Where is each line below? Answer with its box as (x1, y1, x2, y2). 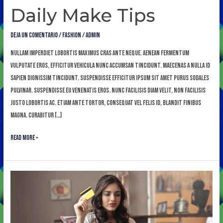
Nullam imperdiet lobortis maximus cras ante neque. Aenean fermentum (10, 49, 190, 57)
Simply (10, 185, 26, 193)
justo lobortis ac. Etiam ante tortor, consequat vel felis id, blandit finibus (10, 99, 202, 107)
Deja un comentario (10, 31, 58, 40)
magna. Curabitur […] (10, 111, 62, 119)
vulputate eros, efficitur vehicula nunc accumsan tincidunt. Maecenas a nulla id (10, 61, 211, 70)
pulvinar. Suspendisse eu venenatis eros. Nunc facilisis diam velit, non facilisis (10, 86, 206, 95)
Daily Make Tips (10, 4, 156, 26)
